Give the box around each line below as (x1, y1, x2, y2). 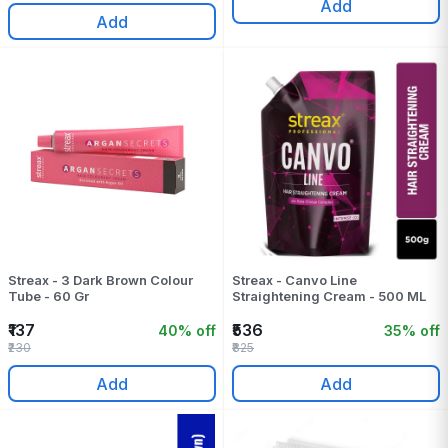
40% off (158, 321, 216, 339)
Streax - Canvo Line (232, 272, 357, 288)
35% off (384, 321, 440, 339)
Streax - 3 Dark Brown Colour (8, 272, 193, 288)
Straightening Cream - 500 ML (232, 288, 426, 304)
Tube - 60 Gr (8, 288, 89, 304)
